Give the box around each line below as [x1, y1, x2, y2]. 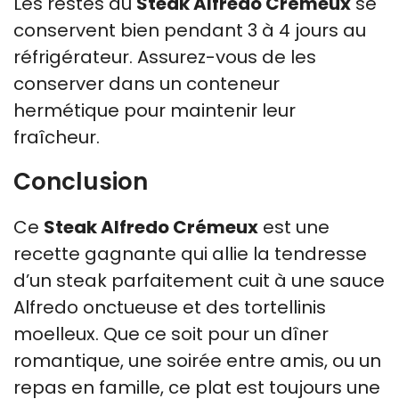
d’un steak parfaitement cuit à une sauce [13, 267, 385, 293]
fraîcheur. [13, 124, 100, 150]
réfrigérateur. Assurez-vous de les [13, 44, 316, 69]
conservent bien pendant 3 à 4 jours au [13, 17, 366, 43]
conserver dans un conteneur [13, 70, 280, 96]
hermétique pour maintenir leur [13, 97, 296, 123]
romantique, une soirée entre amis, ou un [13, 347, 381, 373]
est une [258, 214, 330, 240]
